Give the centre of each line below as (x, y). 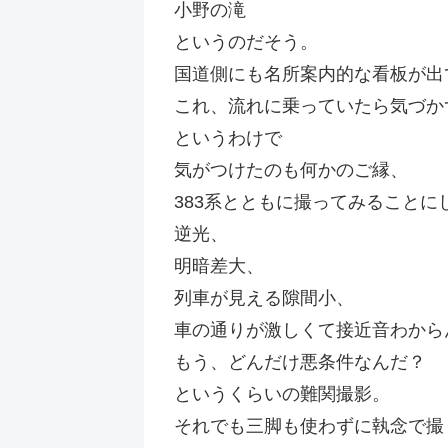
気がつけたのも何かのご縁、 (291, 169)
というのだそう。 (246, 41)
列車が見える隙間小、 (264, 297)
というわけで (228, 137)
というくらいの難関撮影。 (282, 393)
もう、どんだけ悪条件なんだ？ (300, 361)
